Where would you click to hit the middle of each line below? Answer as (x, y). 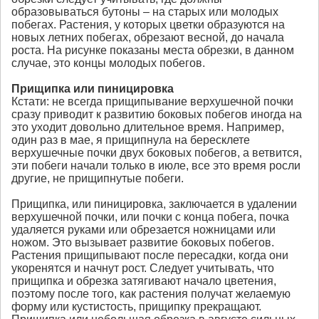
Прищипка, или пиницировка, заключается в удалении (154, 204)
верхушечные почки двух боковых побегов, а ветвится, (157, 153)
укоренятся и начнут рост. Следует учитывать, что (143, 268)
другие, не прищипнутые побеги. (98, 179)
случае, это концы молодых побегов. (108, 63)
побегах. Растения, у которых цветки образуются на (148, 25)
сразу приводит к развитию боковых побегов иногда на (157, 115)
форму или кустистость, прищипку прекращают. (136, 307)
